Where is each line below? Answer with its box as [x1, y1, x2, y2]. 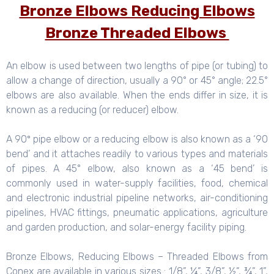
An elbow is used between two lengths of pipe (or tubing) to [6, 60, 268, 72]
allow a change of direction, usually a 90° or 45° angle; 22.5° [6, 75, 268, 87]
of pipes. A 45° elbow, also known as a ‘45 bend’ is [6, 163, 268, 175]
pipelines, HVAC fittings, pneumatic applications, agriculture [6, 207, 268, 219]
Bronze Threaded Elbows [45, 24, 229, 42]
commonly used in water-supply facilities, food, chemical [6, 177, 268, 190]
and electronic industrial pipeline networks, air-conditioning [6, 192, 268, 204]
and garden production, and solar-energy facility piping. [6, 221, 246, 234]
